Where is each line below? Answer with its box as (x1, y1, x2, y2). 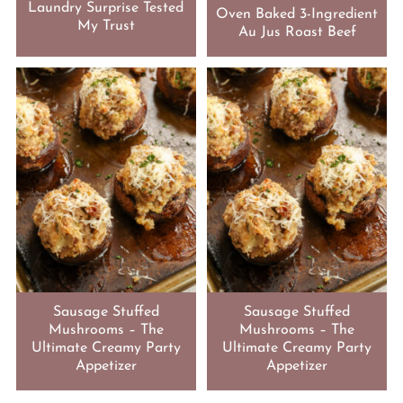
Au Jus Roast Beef (237, 24, 356, 40)
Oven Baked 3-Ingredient (216, 6, 379, 22)
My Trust (76, 19, 135, 34)
